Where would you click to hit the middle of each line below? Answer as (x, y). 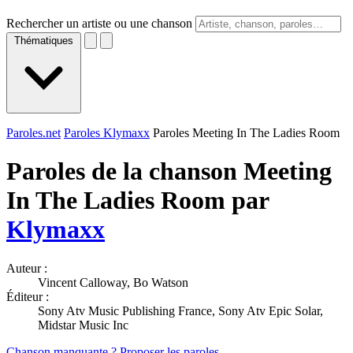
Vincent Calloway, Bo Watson (113, 282)
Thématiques (44, 41)
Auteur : (27, 268)
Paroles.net (33, 133)
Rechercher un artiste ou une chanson (99, 23)
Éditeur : (28, 296)
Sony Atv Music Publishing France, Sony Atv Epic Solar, (180, 310)
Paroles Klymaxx (107, 133)
